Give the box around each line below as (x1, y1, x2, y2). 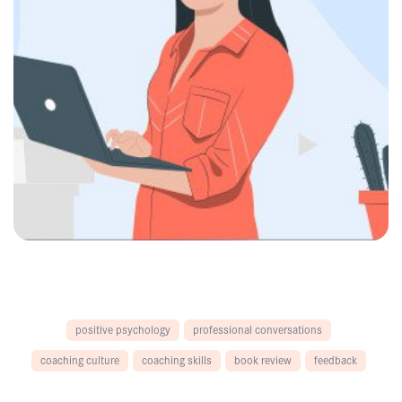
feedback (314, 350, 357, 368)
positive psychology (75, 319, 170, 337)
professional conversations (193, 319, 322, 337)
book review (234, 350, 292, 368)
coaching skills (142, 350, 212, 368)
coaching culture (40, 350, 119, 368)
